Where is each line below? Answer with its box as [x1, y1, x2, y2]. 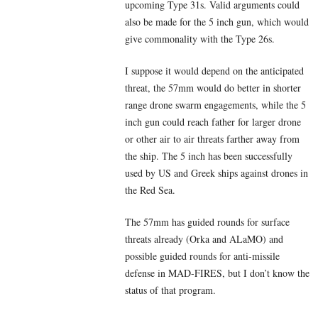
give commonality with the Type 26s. [125, 31, 285, 45]
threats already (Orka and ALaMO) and [125, 231, 283, 246]
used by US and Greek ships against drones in [125, 165, 308, 180]
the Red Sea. [125, 182, 175, 197]
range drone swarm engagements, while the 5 [125, 97, 306, 111]
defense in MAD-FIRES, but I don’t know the [125, 265, 309, 280]
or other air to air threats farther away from [125, 131, 300, 146]
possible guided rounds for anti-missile [125, 248, 280, 263]
